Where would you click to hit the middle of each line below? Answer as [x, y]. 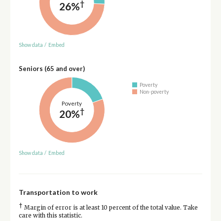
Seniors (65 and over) [52, 69]
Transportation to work [58, 192]
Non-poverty [154, 92]
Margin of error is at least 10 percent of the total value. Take [110, 207]
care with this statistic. [50, 215]
